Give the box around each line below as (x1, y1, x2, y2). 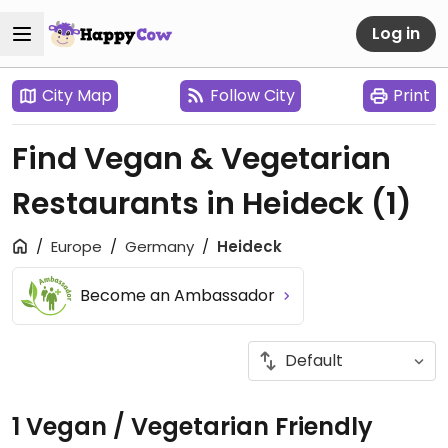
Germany (125, 236, 194, 257)
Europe (51, 236, 102, 257)
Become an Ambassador (80, 284, 280, 307)
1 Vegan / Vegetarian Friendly (12, 410, 373, 443)
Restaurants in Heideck (12, 183, 371, 225)
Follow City (210, 84, 295, 107)
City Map (42, 84, 112, 107)
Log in (372, 21, 420, 45)
